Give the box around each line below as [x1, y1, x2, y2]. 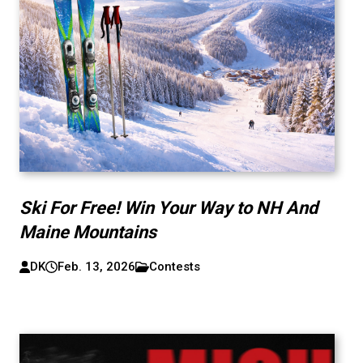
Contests [148, 259, 200, 274]
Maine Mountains [19, 222, 156, 242]
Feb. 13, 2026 [57, 259, 135, 274]
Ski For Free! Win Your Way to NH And [19, 198, 318, 218]
